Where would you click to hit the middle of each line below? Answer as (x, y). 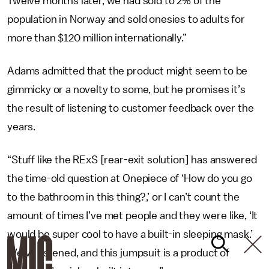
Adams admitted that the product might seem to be (128, 71)
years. (22, 126)
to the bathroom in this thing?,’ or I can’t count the (123, 197)
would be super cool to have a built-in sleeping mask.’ (130, 234)
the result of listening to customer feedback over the (131, 108)
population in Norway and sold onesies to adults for (126, 19)
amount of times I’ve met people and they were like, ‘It (133, 215)
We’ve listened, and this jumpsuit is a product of (119, 252)
